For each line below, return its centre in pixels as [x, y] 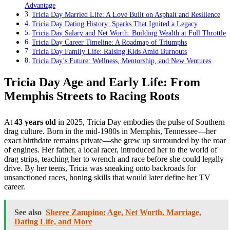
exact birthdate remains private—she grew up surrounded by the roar [115, 141]
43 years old [35, 122]
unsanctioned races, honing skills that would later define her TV [107, 178]
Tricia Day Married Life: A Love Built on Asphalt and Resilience [126, 15]
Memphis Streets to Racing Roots [92, 96]
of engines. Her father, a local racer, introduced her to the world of [111, 150]
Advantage [40, 5]
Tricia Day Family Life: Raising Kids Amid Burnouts [109, 52]
